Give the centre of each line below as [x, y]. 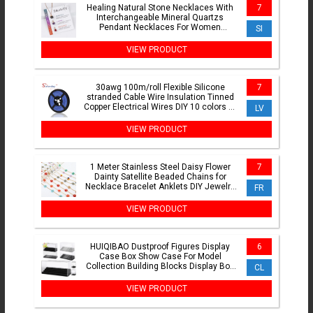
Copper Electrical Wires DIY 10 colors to [160, 107]
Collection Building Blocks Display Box [160, 267]
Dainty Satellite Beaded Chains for [160, 177]
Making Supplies [160, 197]
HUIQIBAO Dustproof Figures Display [160, 247]
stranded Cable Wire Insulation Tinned [160, 97]
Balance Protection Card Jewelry [160, 37]
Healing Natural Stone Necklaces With [160, 8]
